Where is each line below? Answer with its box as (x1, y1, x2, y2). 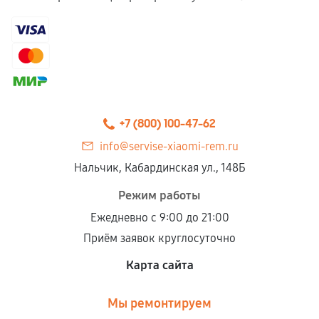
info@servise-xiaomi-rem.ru (99, 140, 239, 153)
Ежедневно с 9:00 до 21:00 (90, 211, 229, 224)
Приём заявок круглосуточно (83, 231, 236, 245)
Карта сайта (125, 258, 194, 273)
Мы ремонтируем (108, 296, 211, 311)
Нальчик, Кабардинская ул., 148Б (73, 161, 246, 174)
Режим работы (118, 188, 201, 203)
